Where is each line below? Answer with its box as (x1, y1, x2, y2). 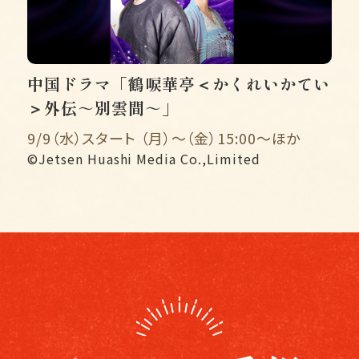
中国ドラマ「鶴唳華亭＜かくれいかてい (27, 72, 330, 96)
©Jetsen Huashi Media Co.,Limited (27, 149, 260, 169)
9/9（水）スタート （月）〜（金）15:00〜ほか (27, 127, 301, 149)
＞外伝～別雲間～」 (27, 96, 179, 120)
